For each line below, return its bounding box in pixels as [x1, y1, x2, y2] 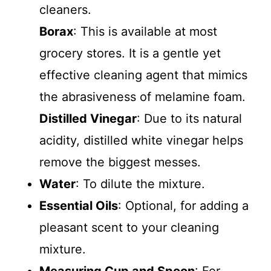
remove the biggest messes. [39, 155, 201, 170]
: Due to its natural [136, 111, 242, 126]
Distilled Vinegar [39, 111, 137, 126]
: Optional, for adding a [117, 198, 249, 214]
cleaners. [39, 2, 91, 18]
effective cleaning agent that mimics [39, 68, 247, 83]
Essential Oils [39, 198, 118, 214]
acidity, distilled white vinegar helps [39, 133, 243, 148]
